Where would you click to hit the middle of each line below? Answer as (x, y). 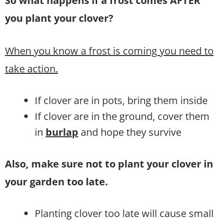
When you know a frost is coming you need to (109, 51)
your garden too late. (56, 181)
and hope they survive (130, 132)
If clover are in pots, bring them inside (121, 100)
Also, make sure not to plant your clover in (109, 164)
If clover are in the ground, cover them (122, 116)
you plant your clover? (59, 18)
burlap (62, 132)
